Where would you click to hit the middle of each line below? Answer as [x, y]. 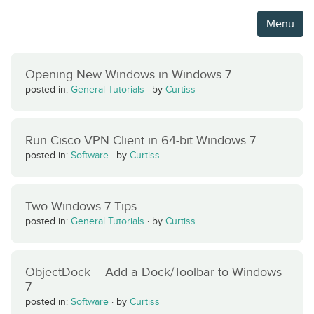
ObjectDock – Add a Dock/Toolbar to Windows [153, 272]
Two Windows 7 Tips [81, 206]
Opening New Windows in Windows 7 [128, 74]
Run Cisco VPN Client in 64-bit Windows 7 [141, 140]
